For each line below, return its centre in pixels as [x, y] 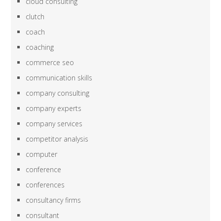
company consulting [58, 93]
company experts [54, 109]
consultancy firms [54, 200]
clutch [35, 17]
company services [54, 124]
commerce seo [50, 63]
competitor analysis [57, 139]
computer [42, 154]
